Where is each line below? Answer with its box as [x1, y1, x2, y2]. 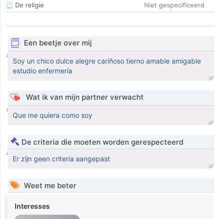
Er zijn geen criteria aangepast [13, 154, 110, 163]
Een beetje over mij [23, 38, 92, 48]
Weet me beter [22, 181, 76, 191]
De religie [13, 1, 44, 9]
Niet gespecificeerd [144, 1, 204, 9]
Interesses [15, 202, 50, 211]
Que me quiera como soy [13, 111, 92, 120]
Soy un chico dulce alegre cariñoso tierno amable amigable [13, 57, 201, 66]
